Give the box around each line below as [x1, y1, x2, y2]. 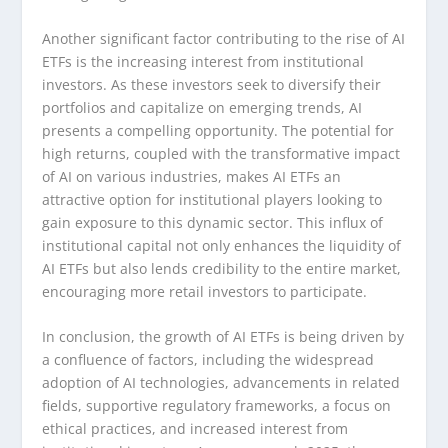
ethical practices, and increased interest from [42, 419, 349, 439]
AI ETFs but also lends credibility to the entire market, [42, 259, 402, 279]
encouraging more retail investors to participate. [42, 282, 368, 302]
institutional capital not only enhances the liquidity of [42, 236, 402, 256]
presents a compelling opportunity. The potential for [42, 121, 395, 141]
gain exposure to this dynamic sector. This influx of [42, 213, 384, 233]
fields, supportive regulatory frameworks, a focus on [42, 396, 392, 416]
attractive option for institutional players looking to [42, 190, 383, 210]
